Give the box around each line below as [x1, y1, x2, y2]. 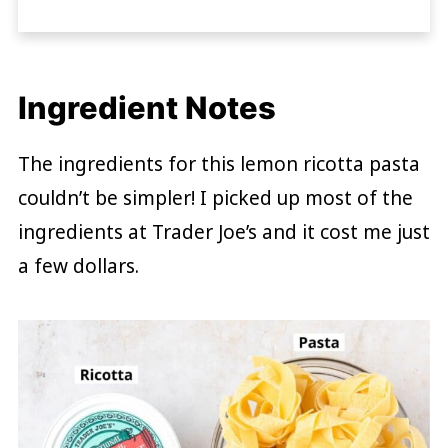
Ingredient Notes [17, 89, 276, 127]
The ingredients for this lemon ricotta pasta [17, 151, 420, 178]
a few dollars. [17, 253, 139, 280]
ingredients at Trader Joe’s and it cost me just [17, 219, 430, 246]
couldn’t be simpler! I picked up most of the [17, 185, 413, 212]
